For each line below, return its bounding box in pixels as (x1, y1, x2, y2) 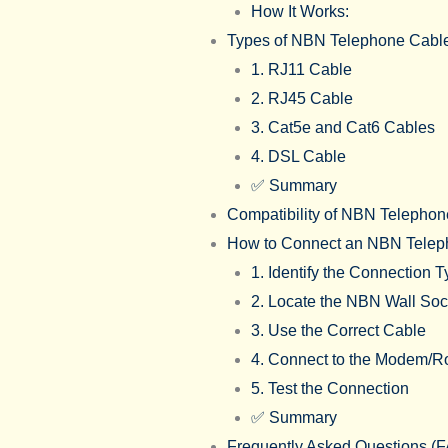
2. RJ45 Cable (250, 90, 353, 108)
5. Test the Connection (250, 380, 409, 398)
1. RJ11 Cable (250, 61, 352, 79)
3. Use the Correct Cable (250, 322, 426, 340)
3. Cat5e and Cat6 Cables (250, 119, 435, 137)
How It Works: (250, 3, 349, 21)
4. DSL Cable (250, 148, 346, 166)
